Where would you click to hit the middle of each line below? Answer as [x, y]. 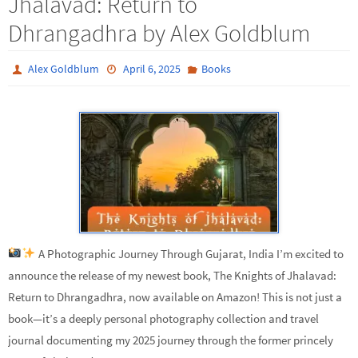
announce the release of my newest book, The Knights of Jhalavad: [172, 275]
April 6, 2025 [151, 69]
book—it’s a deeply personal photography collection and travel [163, 318]
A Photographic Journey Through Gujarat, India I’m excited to [189, 253]
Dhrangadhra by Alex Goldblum [159, 33]
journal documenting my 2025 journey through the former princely [171, 340]
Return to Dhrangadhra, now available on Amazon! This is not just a [175, 296]
